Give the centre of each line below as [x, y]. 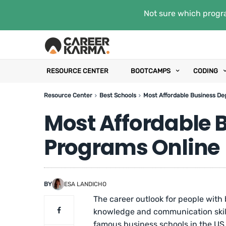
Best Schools [118, 95]
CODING [206, 71]
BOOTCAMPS [151, 71]
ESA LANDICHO [85, 184]
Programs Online [132, 148]
